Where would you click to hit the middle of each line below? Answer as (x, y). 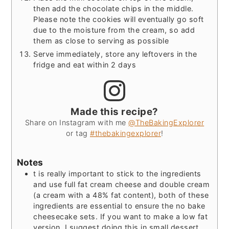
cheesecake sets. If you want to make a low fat (121, 216)
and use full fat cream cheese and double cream (122, 184)
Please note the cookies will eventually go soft (119, 19)
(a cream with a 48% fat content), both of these (121, 195)
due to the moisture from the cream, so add (114, 30)
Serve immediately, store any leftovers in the (115, 54)
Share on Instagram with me (77, 123)
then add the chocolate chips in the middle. (113, 8)
